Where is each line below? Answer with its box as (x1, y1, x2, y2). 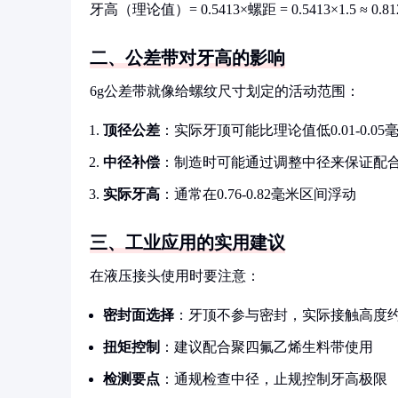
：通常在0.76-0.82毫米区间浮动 (160, 187, 356, 202)
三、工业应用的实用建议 (90, 233, 285, 252)
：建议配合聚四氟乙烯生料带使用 (160, 339, 373, 354)
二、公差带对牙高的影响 (90, 48, 285, 68)
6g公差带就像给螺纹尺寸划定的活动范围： (90, 84, 360, 99)
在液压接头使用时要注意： (90, 268, 260, 283)
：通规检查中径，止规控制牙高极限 (160, 371, 387, 386)
